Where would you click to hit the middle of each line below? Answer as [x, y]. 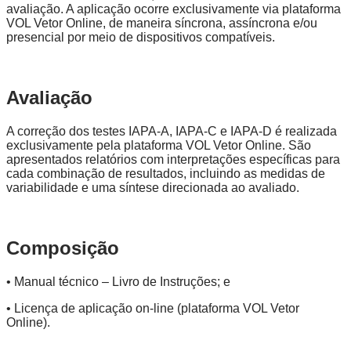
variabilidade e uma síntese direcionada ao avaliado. [153, 187]
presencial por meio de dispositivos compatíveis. [141, 37]
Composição [63, 248]
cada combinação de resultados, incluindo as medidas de [166, 173]
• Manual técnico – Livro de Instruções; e [118, 281]
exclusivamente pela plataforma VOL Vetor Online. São [159, 145]
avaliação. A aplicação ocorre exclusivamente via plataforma [174, 9]
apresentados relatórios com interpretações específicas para [173, 159]
